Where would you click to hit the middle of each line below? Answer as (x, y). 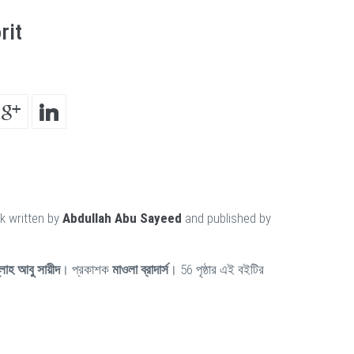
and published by (226, 218)
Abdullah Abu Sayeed (122, 218)
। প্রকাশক (86, 269)
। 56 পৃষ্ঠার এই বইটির (216, 269)
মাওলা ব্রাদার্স (140, 269)
